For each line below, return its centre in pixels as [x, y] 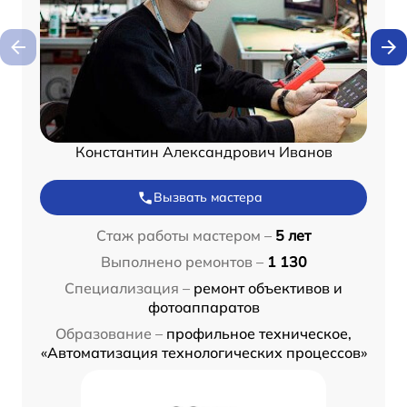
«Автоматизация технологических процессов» [203, 353]
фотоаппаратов [203, 308]
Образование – [109, 334]
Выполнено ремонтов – [182, 262]
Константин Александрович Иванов [203, 152]
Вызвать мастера [208, 198]
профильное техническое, [259, 334]
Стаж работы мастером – [184, 236]
